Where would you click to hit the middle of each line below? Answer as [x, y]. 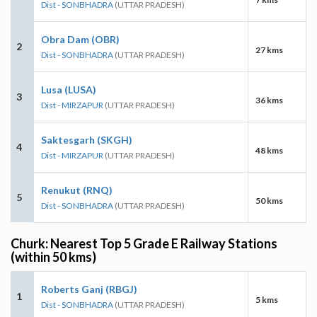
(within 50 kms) [53, 257]
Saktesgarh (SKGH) [87, 139]
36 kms [269, 100]
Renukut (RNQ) [77, 190]
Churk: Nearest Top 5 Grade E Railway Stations [144, 243]
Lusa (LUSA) [69, 89]
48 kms [269, 150]
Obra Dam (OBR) [80, 39]
